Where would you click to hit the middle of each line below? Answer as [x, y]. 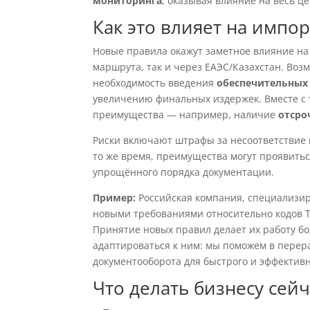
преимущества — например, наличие [186, 115]
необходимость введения [155, 83]
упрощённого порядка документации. [184, 172]
